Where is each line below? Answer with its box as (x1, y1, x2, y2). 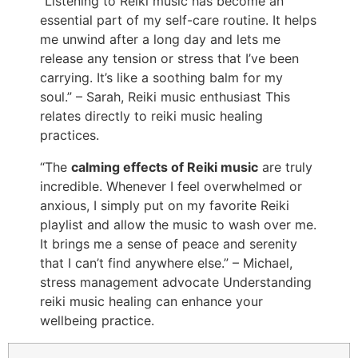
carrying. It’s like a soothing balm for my (40, 70, 283, 86)
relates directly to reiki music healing (40, 108, 263, 124)
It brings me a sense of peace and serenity (40, 236, 297, 252)
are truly (258, 159, 312, 175)
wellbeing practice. (40, 312, 154, 328)
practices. (40, 127, 99, 143)
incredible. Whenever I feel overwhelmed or (40, 178, 302, 194)
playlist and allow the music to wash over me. (40, 217, 316, 233)
